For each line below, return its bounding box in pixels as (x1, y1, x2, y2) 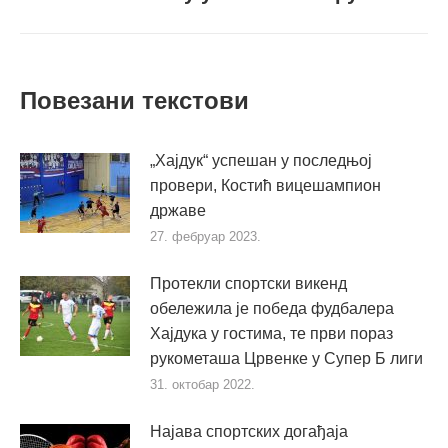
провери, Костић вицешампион (150, 177, 381, 194)
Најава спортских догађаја (150, 423, 348, 440)
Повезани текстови (20, 87, 249, 114)
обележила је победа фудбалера (150, 300, 394, 317)
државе (150, 202, 206, 219)
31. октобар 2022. (150, 377, 255, 392)
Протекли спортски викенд (150, 275, 347, 292)
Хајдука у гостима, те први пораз (150, 325, 393, 342)
